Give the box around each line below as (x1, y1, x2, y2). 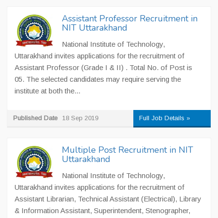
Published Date (13, 114, 57, 122)
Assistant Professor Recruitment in (62, 13, 198, 24)
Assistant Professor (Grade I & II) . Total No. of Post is (15, 63, 192, 72)
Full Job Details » (139, 114, 191, 122)
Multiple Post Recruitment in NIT (62, 144, 193, 156)
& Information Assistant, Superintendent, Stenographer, (15, 206, 190, 215)
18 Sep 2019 (62, 114, 98, 122)
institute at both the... (15, 87, 80, 95)
